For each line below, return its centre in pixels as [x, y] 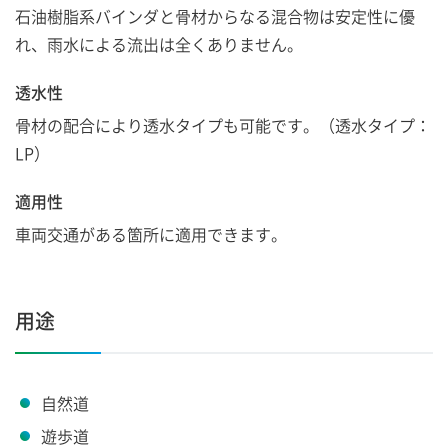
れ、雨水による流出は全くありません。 [159, 43]
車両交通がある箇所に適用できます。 [151, 233]
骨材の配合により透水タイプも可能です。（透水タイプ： [223, 124]
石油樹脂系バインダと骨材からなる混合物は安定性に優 [215, 15]
